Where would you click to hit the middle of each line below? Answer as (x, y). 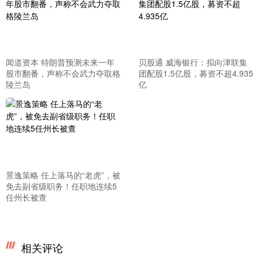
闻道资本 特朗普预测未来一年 (60, 62)
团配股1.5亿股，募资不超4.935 (196, 73)
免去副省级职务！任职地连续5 (61, 186)
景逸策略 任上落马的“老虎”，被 (63, 175)
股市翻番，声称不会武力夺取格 (63, 73)
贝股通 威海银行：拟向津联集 (193, 62)
